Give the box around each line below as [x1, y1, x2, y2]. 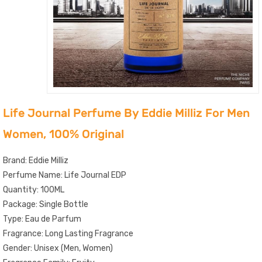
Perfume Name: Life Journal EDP [3, 170, 126, 180]
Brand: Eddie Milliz [3, 155, 68, 166]
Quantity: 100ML [3, 184, 64, 195]
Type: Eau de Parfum [3, 213, 81, 224]
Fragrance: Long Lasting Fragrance [3, 228, 133, 239]
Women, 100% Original [3, 126, 124, 141]
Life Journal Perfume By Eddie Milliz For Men [3, 105, 250, 120]
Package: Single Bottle [3, 199, 88, 209]
